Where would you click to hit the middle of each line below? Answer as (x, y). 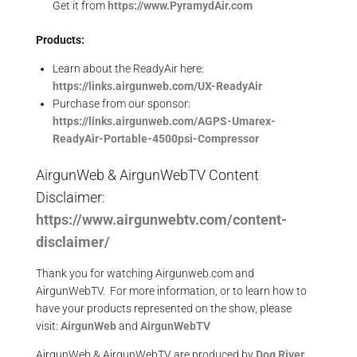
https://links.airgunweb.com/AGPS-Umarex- (164, 121)
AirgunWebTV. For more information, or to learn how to (171, 291)
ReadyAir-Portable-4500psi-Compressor (156, 139)
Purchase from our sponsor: (122, 104)
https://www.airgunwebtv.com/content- (161, 220)
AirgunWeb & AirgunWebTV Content (147, 175)
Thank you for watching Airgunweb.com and (145, 273)
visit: (48, 326)
